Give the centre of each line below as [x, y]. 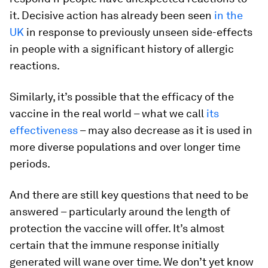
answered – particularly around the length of [120, 212]
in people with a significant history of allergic [122, 49]
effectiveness [44, 130]
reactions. [35, 66]
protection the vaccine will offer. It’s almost [117, 229]
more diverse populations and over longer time [125, 147]
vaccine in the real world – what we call [108, 114]
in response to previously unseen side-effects [138, 32]
